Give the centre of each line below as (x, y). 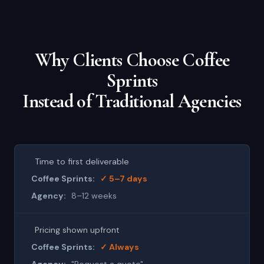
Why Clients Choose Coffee (132, 60)
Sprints (132, 80)
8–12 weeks (94, 196)
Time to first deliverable (82, 161)
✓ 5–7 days (124, 179)
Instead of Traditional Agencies (132, 101)
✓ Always (120, 247)
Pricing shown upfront (77, 230)
